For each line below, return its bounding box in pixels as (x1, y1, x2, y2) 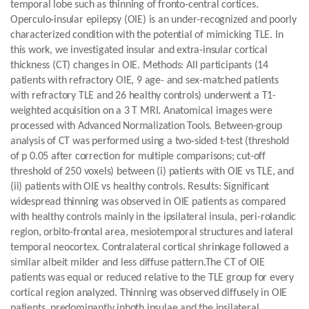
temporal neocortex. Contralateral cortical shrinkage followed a (10, 242, 289, 253)
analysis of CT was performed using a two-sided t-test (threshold (10, 136, 290, 147)
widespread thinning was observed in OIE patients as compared (10, 197, 286, 208)
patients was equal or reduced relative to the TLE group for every (10, 272, 294, 283)
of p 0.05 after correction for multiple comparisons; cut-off (10, 151, 266, 162)
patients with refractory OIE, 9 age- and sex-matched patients (10, 75, 279, 86)
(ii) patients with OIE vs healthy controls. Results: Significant (10, 181, 270, 192)
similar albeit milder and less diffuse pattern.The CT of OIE (10, 257, 265, 268)
